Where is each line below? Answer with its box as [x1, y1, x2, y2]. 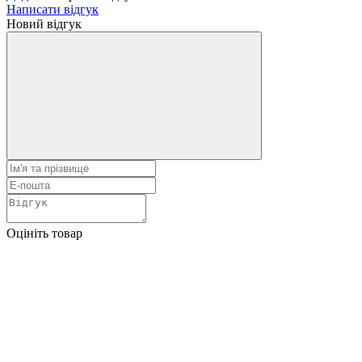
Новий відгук [6, 16, 82, 31]
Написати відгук [6, 2, 99, 16]
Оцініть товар [6, 225, 82, 240]
